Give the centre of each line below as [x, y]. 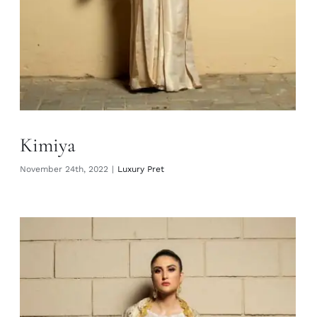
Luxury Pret [141, 169]
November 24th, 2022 [64, 169]
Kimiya [48, 145]
